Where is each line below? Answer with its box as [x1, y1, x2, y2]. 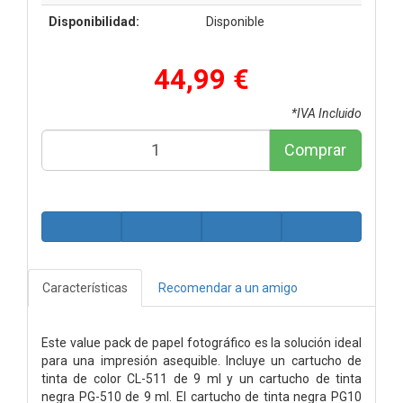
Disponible [206, 13, 264, 29]
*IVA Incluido [291, 105, 362, 121]
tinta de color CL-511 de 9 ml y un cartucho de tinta [41, 371, 362, 386]
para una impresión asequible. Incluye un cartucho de [41, 353, 362, 368]
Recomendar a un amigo [158, 280, 298, 295]
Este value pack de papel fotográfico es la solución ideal [41, 335, 362, 350]
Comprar [284, 139, 346, 159]
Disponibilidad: [49, 13, 139, 29]
